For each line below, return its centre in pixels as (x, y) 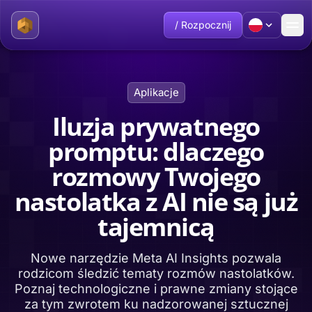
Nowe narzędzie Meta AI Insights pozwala (156, 258)
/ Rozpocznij (203, 25)
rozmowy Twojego (156, 177)
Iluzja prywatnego (156, 126)
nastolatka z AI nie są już (156, 202)
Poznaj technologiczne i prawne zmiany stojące (156, 289)
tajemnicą (156, 227)
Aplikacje (156, 92)
